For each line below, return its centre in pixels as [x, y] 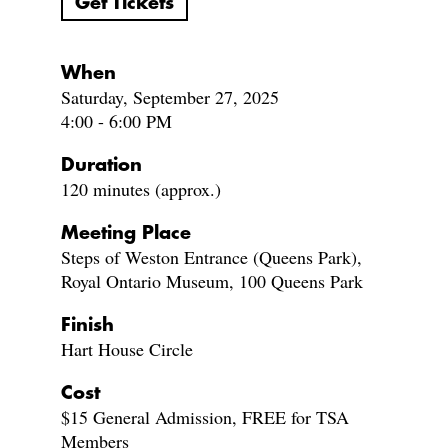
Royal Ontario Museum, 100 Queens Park [211, 281]
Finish [87, 325]
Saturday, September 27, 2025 [169, 97]
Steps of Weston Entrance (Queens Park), [211, 257]
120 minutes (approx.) [140, 189]
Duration [101, 165]
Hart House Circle [126, 349]
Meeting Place [125, 233]
